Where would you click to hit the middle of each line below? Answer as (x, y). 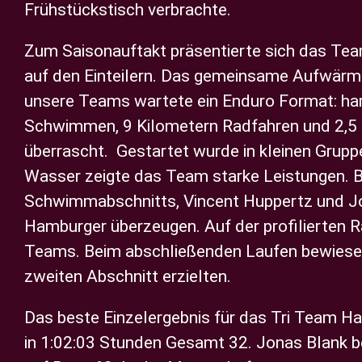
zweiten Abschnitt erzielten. (128, 276)
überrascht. (70, 151)
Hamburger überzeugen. (114, 226)
